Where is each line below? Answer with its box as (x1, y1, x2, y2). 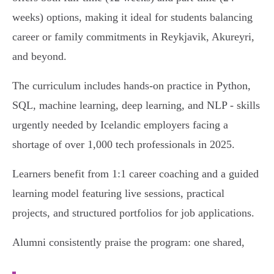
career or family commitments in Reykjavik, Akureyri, (12, 31, 254, 43)
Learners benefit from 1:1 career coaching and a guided (12, 168, 259, 180)
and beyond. (12, 50, 67, 63)
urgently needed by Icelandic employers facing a (12, 119, 228, 131)
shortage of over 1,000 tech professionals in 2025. (12, 138, 235, 151)
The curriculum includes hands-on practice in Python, (12, 80, 251, 92)
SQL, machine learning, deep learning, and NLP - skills (12, 99, 260, 112)
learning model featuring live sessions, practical (12, 187, 224, 200)
